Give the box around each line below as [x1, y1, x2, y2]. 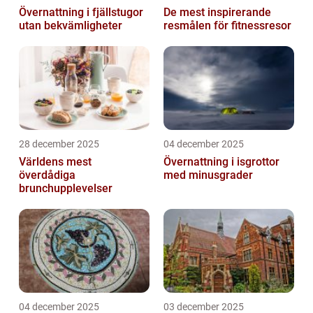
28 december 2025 [19, 138, 99, 150]
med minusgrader [163, 168, 253, 182]
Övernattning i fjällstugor [19, 6, 143, 20]
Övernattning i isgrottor [163, 155, 279, 169]
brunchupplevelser [19, 182, 112, 196]
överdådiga [19, 168, 75, 182]
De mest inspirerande [163, 6, 271, 20]
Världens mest [19, 155, 92, 169]
